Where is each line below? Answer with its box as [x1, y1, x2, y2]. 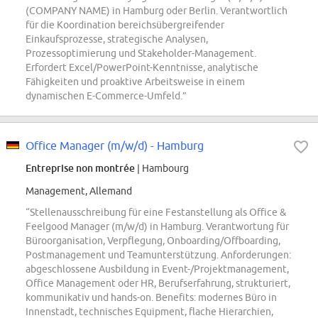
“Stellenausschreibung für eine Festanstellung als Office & [26, 207, 286, 219]
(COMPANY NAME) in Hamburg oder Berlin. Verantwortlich [26, 5, 287, 17]
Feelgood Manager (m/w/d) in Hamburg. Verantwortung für [26, 221, 289, 233]
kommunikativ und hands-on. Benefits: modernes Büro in [26, 292, 277, 304]
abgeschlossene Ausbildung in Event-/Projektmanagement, [26, 263, 289, 275]
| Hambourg [135, 163, 189, 175]
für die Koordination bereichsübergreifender [26, 19, 224, 31]
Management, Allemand [26, 185, 132, 197]
